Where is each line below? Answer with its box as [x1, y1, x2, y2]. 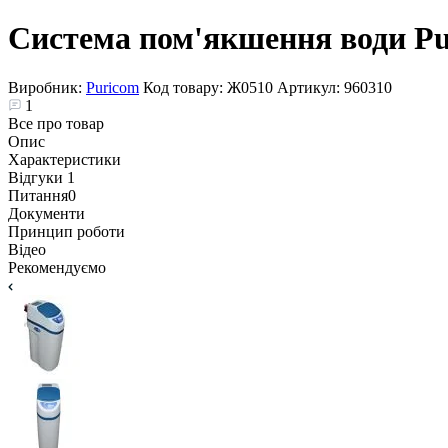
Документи [8, 204, 85, 222]
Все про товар [8, 114, 104, 132]
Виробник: [8, 78, 86, 96]
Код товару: [143, 78, 227, 96]
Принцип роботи [8, 222, 125, 240]
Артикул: [277, 78, 344, 96]
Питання [8, 186, 68, 204]
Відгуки [8, 168, 67, 186]
